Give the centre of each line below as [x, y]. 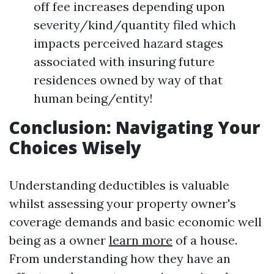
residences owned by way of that [128, 80]
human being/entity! [93, 98]
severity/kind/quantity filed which [135, 25]
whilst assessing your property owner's [123, 203]
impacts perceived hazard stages [128, 43]
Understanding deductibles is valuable [119, 185]
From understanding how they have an [120, 258]
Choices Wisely [75, 147]
